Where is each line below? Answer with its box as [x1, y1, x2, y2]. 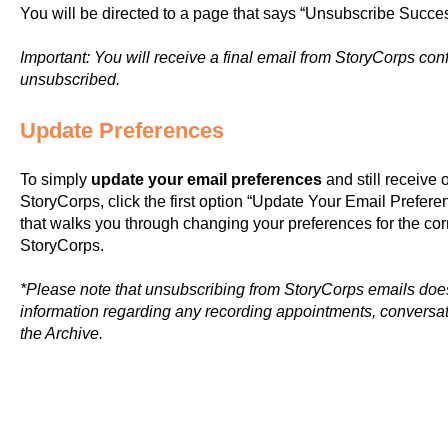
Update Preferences [19, 117, 224, 143]
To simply [19, 171, 91, 189]
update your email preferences [90, 171, 322, 189]
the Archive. [19, 325, 103, 343]
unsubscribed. [19, 71, 120, 89]
